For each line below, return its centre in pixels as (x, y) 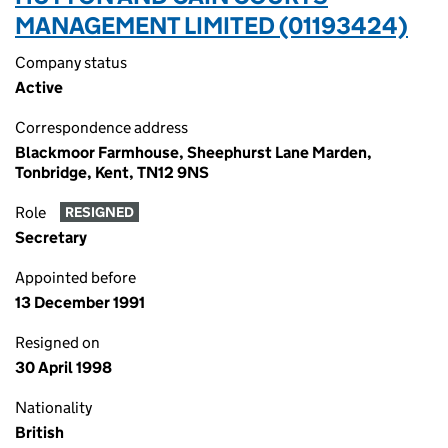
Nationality (53, 407)
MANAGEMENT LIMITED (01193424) (211, 25)
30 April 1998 (63, 367)
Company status (71, 62)
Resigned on (57, 342)
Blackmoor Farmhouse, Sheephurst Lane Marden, (193, 152)
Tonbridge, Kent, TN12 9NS (112, 172)
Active (39, 87)
